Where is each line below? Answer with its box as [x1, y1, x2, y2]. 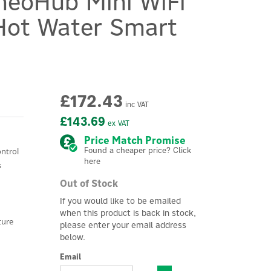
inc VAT [122, 100, 149, 109]
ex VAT [105, 119, 129, 128]
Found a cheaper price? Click [83, 145, 191, 155]
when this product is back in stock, [59, 207, 196, 218]
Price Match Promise [83, 134, 186, 147]
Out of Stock [59, 177, 118, 189]
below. [59, 232, 85, 243]
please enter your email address [59, 220, 186, 230]
